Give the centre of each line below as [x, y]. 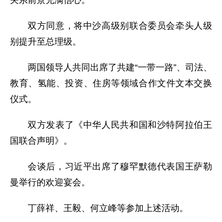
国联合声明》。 [41, 140]
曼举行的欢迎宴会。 [50, 182]
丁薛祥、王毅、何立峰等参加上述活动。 [108, 208]
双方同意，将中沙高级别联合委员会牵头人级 [120, 26]
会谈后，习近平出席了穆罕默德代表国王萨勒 [120, 166]
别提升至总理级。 [46, 41]
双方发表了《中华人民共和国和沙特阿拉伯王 [120, 125]
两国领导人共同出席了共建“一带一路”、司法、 [120, 67]
